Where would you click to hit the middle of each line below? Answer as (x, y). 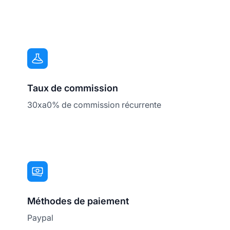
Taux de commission (73, 88)
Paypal (41, 218)
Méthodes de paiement (78, 201)
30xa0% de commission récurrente (94, 105)
